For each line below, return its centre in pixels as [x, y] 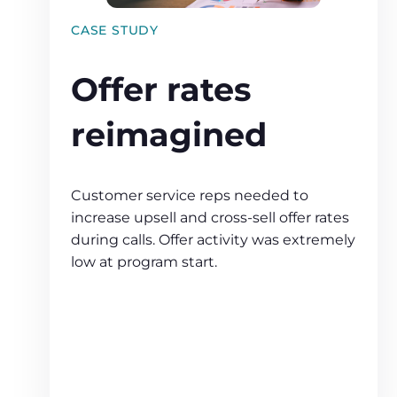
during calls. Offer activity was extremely [213, 240]
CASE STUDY [115, 31]
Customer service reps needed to [190, 196]
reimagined [169, 134]
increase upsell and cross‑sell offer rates [210, 218]
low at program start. [144, 262]
